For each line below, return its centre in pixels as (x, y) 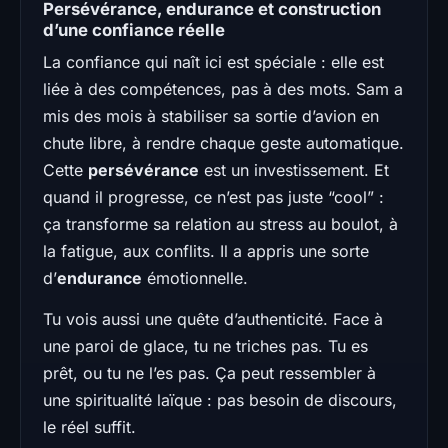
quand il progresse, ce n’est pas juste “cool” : (213, 196)
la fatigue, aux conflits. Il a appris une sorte (206, 250)
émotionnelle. (195, 277)
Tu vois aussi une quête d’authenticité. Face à (213, 318)
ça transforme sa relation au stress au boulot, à (220, 223)
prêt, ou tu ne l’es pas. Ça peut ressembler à (209, 372)
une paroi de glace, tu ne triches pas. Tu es (205, 345)
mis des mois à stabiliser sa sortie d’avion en (211, 115)
